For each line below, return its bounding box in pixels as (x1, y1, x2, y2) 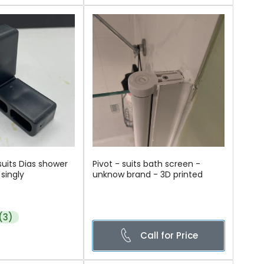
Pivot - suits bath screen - (92, 157, 200, 170)
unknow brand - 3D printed (92, 168, 203, 180)
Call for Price (140, 229, 198, 242)
